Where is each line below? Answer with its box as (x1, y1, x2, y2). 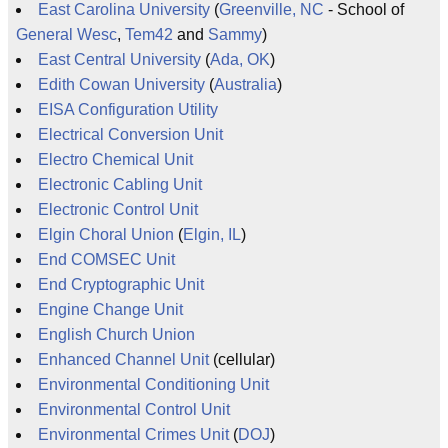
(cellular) (209, 351, 275, 368)
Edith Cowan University (38, 76, 205, 93)
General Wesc (16, 26, 117, 43)
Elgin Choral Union (38, 226, 174, 243)
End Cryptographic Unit (38, 276, 204, 293)
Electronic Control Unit (38, 201, 198, 218)
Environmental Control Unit (38, 401, 230, 418)
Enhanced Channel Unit (38, 351, 209, 368)
